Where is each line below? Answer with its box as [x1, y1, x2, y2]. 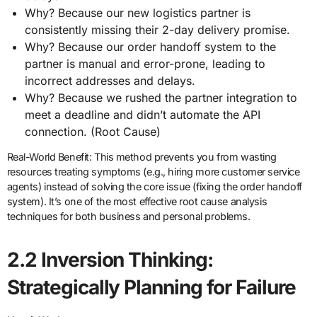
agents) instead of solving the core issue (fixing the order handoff [6, 180, 302, 192]
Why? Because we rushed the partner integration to [25, 90, 298, 105]
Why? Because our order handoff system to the [25, 39, 277, 54]
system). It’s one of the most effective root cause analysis [6, 195, 267, 207]
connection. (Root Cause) [25, 124, 161, 139]
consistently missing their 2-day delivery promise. [25, 22, 291, 37]
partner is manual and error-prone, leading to [25, 56, 266, 71]
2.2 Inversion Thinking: [6, 247, 214, 272]
